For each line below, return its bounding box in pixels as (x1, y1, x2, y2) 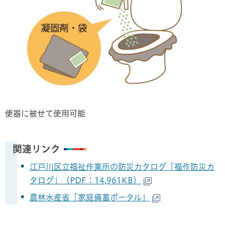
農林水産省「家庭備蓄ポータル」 (30, 193, 150, 202)
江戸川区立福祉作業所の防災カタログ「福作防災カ (30, 163, 214, 171)
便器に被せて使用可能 (5, 109, 85, 118)
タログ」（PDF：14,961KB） (30, 176, 141, 185)
